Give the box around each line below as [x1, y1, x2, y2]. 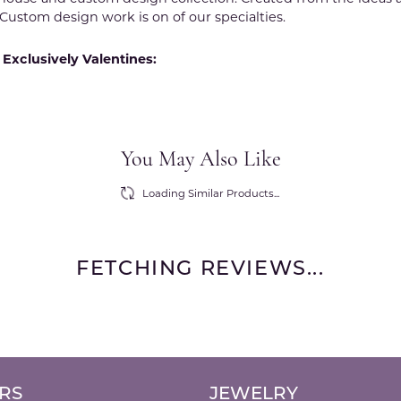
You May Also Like [120, 149, 281, 171]
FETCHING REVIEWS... [76, 260, 325, 280]
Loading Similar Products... [141, 189, 279, 200]
